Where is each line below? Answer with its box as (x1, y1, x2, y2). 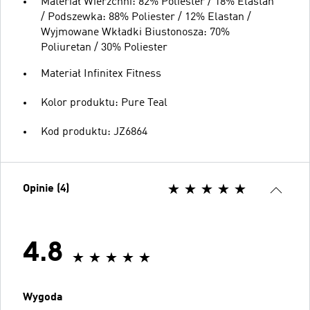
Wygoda (23, 291, 63, 303)
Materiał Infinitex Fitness (41, 68, 161, 80)
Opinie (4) (23, 183, 69, 194)
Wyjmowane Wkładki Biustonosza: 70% (41, 26, 230, 38)
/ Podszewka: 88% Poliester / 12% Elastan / (41, 11, 251, 23)
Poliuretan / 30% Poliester (41, 42, 167, 53)
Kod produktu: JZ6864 (41, 126, 147, 138)
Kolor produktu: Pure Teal (41, 97, 167, 109)
